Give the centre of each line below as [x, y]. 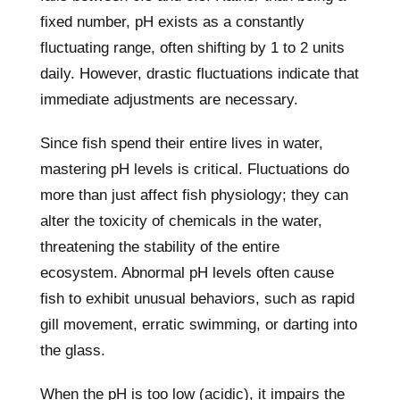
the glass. [73, 350]
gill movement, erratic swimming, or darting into [199, 325]
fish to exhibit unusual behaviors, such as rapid [197, 299]
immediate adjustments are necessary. [169, 100]
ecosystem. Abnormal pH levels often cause [187, 273]
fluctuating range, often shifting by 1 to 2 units [192, 48]
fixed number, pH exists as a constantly [172, 22]
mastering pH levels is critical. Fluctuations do [195, 169]
